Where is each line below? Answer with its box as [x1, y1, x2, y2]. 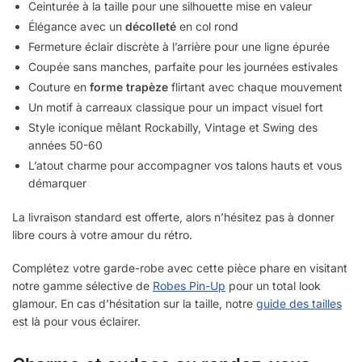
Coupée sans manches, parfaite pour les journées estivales [28, 60, 338, 74]
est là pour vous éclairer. [12, 314, 141, 329]
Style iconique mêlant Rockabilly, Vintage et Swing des [28, 120, 318, 135]
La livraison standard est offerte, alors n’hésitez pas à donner [12, 209, 335, 224]
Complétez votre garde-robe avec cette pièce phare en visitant [12, 261, 347, 276]
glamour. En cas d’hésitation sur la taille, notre [12, 297, 256, 311]
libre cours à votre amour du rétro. [12, 227, 192, 242]
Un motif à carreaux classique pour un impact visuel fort [28, 100, 323, 115]
